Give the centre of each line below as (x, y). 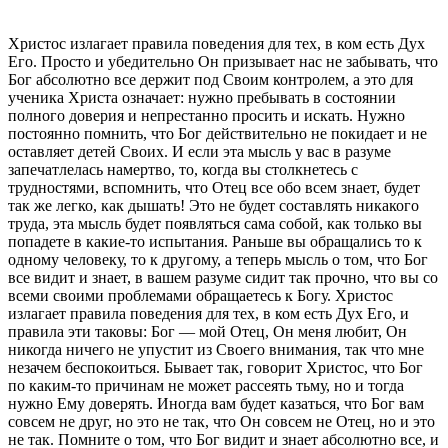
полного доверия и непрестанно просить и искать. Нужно (206, 115)
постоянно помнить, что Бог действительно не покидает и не (217, 133)
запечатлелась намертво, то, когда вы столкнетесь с (183, 169)
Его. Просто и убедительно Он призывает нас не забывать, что (223, 61)
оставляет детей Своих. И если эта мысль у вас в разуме (199, 151)
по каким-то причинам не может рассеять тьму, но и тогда (206, 385)
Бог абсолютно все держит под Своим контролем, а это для (210, 79)
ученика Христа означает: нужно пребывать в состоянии (202, 97)
